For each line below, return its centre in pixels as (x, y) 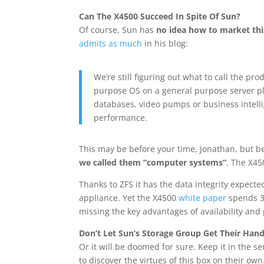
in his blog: (165, 43)
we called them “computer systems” (153, 162)
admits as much (111, 43)
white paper (203, 198)
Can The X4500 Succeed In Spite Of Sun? (160, 16)
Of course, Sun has (118, 30)
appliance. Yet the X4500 (129, 198)
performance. (121, 118)
